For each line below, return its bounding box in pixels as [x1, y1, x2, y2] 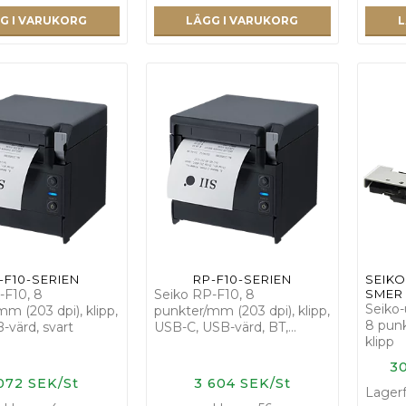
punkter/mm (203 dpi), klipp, [153, 302, 330, 319]
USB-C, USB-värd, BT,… [153, 318, 296, 335]
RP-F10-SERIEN [192, 271, 292, 286]
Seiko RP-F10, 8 [153, 285, 255, 303]
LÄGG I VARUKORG [186, 14, 299, 28]
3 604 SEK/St [193, 374, 291, 391]
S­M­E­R [365, 285, 403, 301]
